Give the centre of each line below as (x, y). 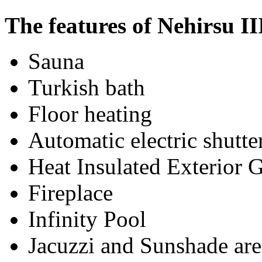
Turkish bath (87, 88)
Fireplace (70, 193)
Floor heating (90, 114)
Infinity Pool (87, 219)
